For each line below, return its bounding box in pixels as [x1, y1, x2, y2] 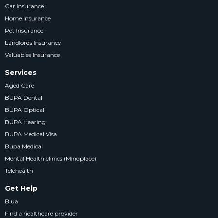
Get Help [5, 183, 37, 193]
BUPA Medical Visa [5, 130, 57, 138]
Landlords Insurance [5, 38, 61, 46]
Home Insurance [5, 14, 51, 22]
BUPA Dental [5, 93, 42, 101]
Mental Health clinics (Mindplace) [5, 154, 96, 162]
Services [5, 68, 36, 77]
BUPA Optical [5, 106, 44, 113]
